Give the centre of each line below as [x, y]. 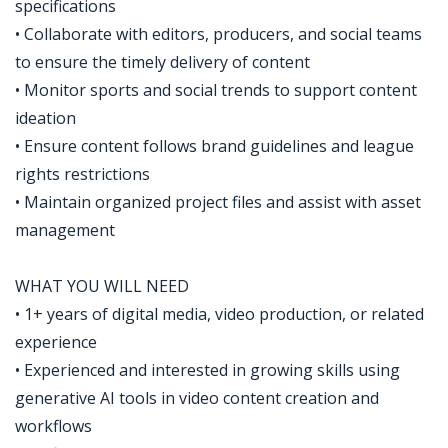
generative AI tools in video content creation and [197, 398]
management [65, 230]
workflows [53, 426]
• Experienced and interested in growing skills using [207, 370]
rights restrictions [82, 174]
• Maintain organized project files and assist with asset [218, 202]
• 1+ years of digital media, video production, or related [219, 314]
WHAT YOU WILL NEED [102, 286]
